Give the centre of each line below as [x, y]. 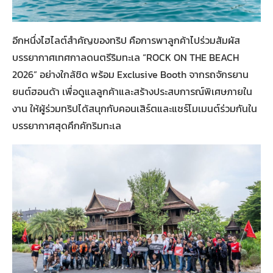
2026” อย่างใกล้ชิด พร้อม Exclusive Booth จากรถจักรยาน [130, 74]
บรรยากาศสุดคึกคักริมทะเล [67, 125]
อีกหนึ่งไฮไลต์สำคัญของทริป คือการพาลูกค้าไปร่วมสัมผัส [126, 40]
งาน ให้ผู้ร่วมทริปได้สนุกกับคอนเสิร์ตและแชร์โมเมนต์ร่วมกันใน [135, 108]
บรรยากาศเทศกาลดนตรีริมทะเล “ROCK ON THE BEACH [126, 57]
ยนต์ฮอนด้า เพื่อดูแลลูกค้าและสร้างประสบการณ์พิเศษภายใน [132, 91]
